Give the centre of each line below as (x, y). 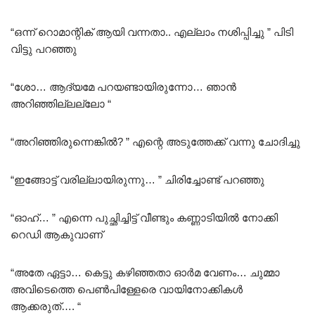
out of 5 (27, 16)
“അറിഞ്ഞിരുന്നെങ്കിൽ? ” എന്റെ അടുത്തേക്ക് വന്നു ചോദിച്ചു (155, 141)
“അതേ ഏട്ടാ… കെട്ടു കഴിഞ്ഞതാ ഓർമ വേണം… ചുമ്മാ (145, 272)
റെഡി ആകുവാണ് (57, 234)
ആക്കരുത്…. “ (46, 306)
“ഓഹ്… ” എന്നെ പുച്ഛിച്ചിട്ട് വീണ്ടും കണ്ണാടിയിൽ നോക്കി (144, 217)
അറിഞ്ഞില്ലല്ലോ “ (61, 103)
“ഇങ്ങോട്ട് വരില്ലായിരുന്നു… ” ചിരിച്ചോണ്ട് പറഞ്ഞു (137, 179)
